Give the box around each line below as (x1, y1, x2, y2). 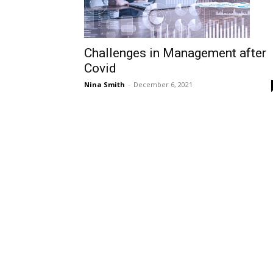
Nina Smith (84, 79, 125, 89)
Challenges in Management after (84, 45, 266, 60)
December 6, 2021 (133, 79, 193, 89)
